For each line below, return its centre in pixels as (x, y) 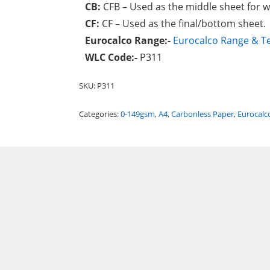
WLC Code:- (112, 57)
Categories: (99, 114)
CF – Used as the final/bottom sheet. (182, 24)
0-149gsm (137, 114)
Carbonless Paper (202, 114)
